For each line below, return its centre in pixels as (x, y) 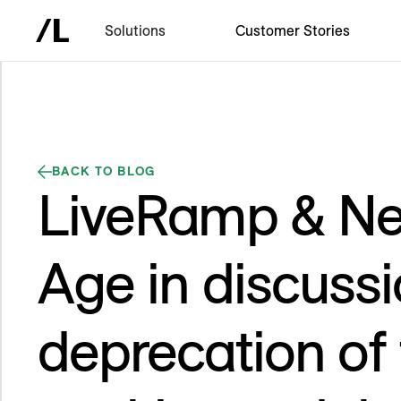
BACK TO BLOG (104, 171)
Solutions (136, 30)
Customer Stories (293, 30)
